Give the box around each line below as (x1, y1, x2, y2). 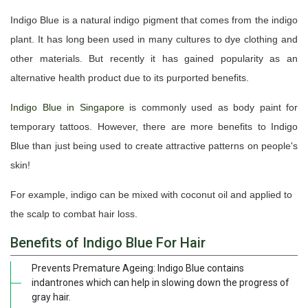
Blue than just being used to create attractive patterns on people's (10, 140, 298, 151)
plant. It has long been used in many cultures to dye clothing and (10, 34, 298, 45)
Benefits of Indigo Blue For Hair (10, 234, 206, 251)
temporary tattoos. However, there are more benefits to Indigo (10, 121, 298, 132)
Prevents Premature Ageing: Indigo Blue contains (32, 263, 244, 274)
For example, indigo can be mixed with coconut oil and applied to (10, 189, 292, 200)
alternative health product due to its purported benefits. (10, 72, 249, 83)
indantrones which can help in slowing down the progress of (32, 277, 289, 288)
